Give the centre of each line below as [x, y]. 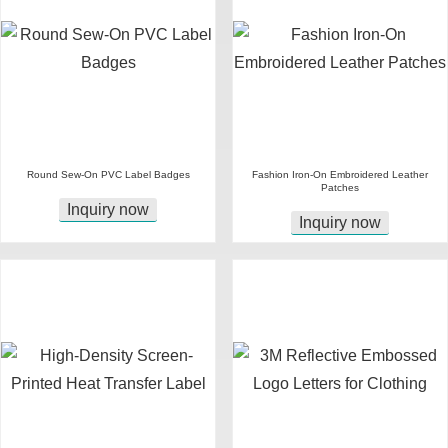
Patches [340, 187]
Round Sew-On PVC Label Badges [108, 174]
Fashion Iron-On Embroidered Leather [340, 174]
